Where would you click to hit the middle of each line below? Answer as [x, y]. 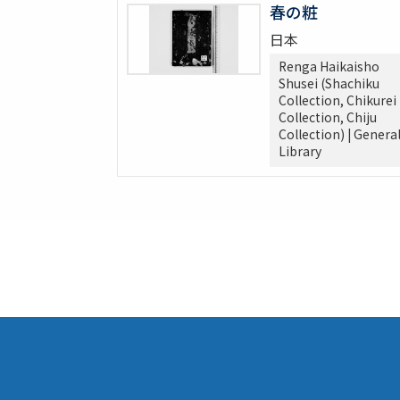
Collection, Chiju [327, 117]
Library [300, 151]
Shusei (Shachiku [329, 83]
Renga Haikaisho [329, 67]
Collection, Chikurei [337, 100]
